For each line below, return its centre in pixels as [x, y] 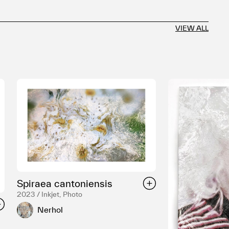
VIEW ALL [192, 28]
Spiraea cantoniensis [64, 183]
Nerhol [50, 210]
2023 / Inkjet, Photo [49, 194]
